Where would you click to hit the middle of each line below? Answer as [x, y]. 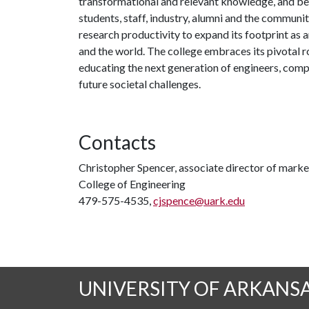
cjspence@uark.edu [199, 200]
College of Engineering [132, 184]
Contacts [117, 142]
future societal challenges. [141, 84]
